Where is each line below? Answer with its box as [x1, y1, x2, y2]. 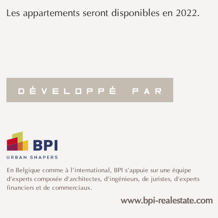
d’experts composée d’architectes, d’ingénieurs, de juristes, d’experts [7, 176, 200, 183]
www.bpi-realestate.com [121, 197, 213, 206]
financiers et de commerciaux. [7, 185, 92, 192]
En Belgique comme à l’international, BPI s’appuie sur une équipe [7, 167, 191, 174]
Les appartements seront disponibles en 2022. [6, 8, 200, 18]
